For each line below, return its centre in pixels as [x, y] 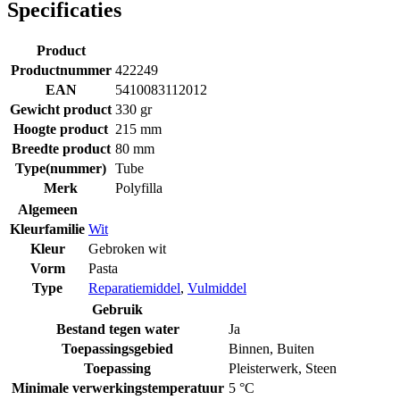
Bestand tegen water [117, 329]
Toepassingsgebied [117, 348]
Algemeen [47, 209]
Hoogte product [61, 129]
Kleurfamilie [47, 229]
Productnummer [61, 70]
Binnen [249, 348]
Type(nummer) [61, 168]
